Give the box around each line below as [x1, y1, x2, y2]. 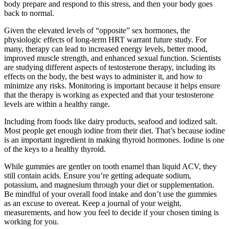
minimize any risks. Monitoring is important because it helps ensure [4, 81, 220, 90]
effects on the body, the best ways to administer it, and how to [4, 72, 202, 81]
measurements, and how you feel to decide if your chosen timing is [4, 208, 219, 217]
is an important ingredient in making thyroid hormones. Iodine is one [4, 135, 224, 145]
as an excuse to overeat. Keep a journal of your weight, [4, 199, 181, 208]
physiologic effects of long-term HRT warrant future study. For [4, 35, 207, 44]
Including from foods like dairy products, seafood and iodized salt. [4, 117, 217, 126]
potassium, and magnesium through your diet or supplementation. [4, 180, 214, 190]
